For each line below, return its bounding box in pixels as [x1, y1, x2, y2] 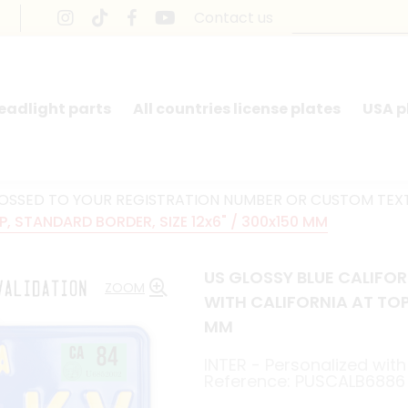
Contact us [193, 6, 273, 28]
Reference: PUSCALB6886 [204, 370, 405, 393]
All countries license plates [132, 97, 341, 119]
